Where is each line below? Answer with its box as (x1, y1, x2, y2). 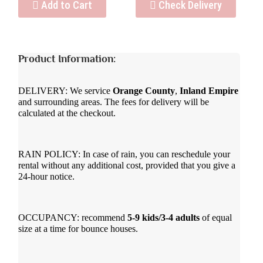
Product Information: (18, 53, 116, 65)
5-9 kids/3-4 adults (127, 213, 200, 222)
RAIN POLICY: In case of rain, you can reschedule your (18, 149, 230, 159)
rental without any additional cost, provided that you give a (18, 160, 235, 170)
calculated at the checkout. (18, 108, 116, 118)
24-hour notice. (18, 171, 75, 181)
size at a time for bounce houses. (18, 224, 138, 234)
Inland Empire (179, 86, 238, 96)
